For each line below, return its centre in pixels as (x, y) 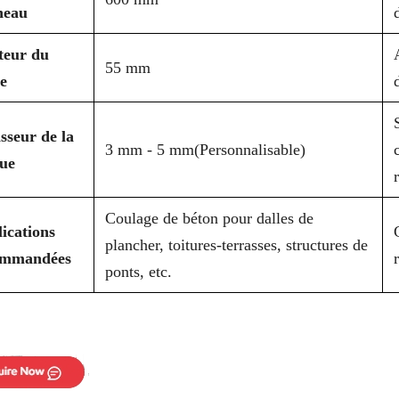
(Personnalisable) (250, 149)
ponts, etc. (138, 271)
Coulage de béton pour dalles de (209, 218)
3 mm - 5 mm (150, 149)
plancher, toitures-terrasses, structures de (236, 244)
